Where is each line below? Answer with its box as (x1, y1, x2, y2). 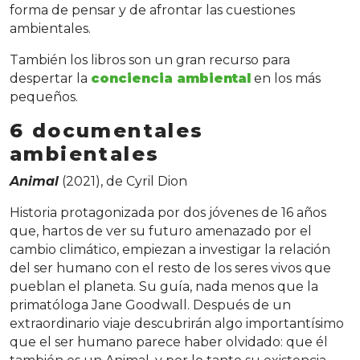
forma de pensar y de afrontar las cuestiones (10, 2, 295, 18)
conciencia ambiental (91, 71, 251, 86)
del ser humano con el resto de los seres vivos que (10, 260, 331, 276)
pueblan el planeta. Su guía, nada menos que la (10, 279, 318, 294)
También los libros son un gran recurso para (10, 52, 290, 67)
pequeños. (10, 89, 78, 104)
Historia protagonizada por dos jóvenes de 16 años (10, 205, 326, 220)
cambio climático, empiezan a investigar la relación (10, 242, 330, 257)
